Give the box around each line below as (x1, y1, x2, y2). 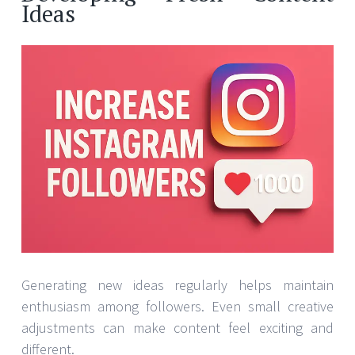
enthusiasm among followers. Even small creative (21, 297, 334, 316)
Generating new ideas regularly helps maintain (21, 276, 334, 295)
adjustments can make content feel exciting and (21, 319, 334, 338)
